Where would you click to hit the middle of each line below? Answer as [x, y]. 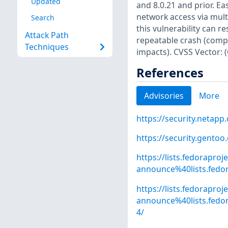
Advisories [164, 95]
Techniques [47, 47]
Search [42, 17]
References [170, 73]
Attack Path [47, 35]
